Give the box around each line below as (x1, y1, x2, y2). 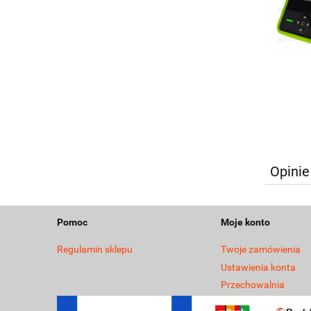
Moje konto (221, 217, 270, 228)
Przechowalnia (221, 279, 285, 291)
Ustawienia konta (221, 261, 296, 273)
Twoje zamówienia (221, 244, 301, 255)
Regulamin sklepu (57, 244, 133, 255)
